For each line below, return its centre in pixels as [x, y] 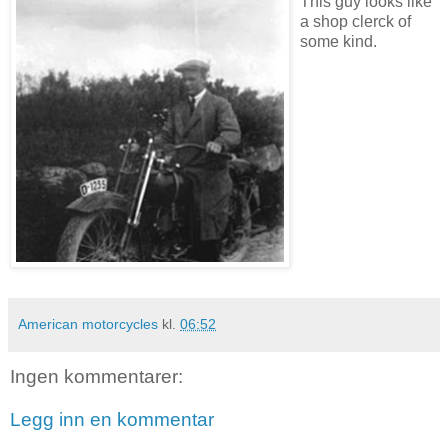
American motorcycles [88, 323]
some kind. [338, 41]
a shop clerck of [355, 21]
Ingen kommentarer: [96, 376]
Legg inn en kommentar [112, 420]
